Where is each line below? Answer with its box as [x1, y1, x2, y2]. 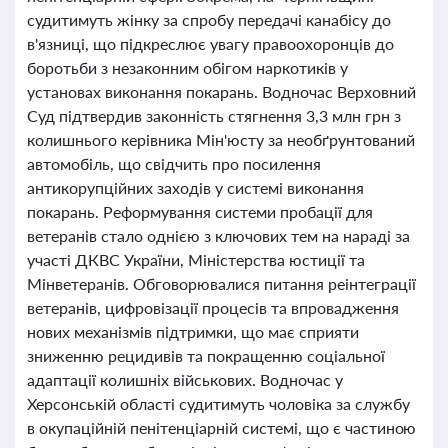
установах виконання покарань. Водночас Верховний [27, 82, 416, 101]
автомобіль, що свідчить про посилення [27, 154, 321, 173]
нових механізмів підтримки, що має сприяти [27, 322, 359, 341]
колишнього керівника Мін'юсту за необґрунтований [27, 130, 415, 149]
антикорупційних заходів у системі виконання [27, 178, 364, 197]
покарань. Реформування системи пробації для [27, 202, 373, 221]
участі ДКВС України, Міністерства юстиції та [27, 250, 365, 269]
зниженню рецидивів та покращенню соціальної [27, 346, 385, 365]
